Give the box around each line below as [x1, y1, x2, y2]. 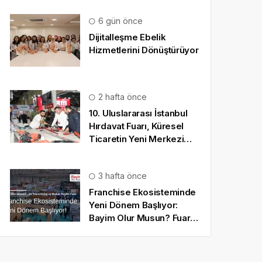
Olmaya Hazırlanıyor [89, 146, 174, 157]
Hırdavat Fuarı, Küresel [89, 120, 184, 132]
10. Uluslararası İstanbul [89, 108, 188, 119]
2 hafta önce [96, 92, 147, 102]
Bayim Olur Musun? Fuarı [89, 212, 193, 223]
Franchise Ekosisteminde [89, 187, 196, 198]
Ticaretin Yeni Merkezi [89, 133, 184, 144]
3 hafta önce [96, 171, 147, 181]
